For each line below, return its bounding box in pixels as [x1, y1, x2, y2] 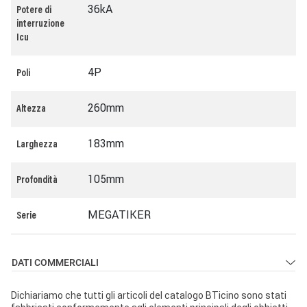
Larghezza [16, 140, 58, 150]
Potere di [16, 6, 51, 16]
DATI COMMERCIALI [12, 257, 99, 268]
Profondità [16, 176, 58, 186]
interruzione [16, 20, 64, 29]
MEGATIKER [88, 208, 151, 221]
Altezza [16, 105, 46, 114]
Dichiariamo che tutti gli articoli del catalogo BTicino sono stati [11, 289, 286, 302]
